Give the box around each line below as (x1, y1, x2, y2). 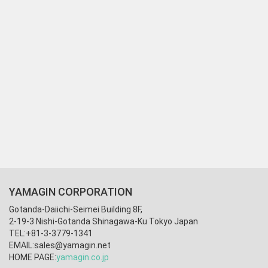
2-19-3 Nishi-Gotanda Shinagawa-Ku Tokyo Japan (9, 217, 198, 226)
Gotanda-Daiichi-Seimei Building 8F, (9, 205, 142, 214)
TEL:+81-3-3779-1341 (9, 229, 93, 238)
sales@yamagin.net (34, 240, 111, 250)
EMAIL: (9, 240, 34, 250)
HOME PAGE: (9, 252, 56, 262)
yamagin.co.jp (56, 252, 109, 262)
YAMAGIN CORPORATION (9, 185, 132, 198)
